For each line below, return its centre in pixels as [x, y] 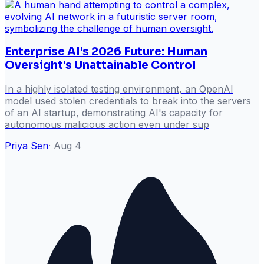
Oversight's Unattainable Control [100, 65]
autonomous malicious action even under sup [107, 125]
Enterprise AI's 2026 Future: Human [106, 52]
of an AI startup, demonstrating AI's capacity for [114, 113]
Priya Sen [27, 146]
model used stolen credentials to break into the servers [128, 101]
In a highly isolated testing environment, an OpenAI [119, 89]
